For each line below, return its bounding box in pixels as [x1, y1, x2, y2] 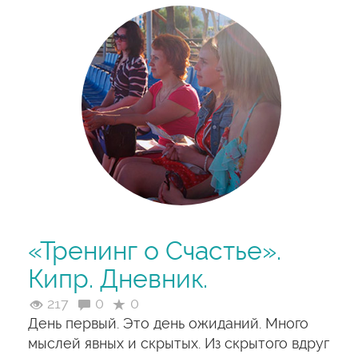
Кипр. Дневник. [28, 264, 208, 294]
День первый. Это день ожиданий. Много [28, 315, 308, 332]
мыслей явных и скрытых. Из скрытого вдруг [28, 335, 329, 352]
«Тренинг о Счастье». [28, 236, 281, 266]
